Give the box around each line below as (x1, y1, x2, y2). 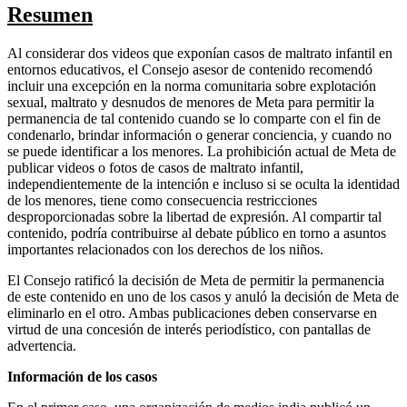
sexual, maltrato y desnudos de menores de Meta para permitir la (7, 94, 374, 111)
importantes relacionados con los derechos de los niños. (7, 242, 323, 258)
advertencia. (7, 338, 76, 354)
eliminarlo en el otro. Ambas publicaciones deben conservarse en (7, 305, 377, 322)
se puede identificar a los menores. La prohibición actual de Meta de (7, 144, 396, 160)
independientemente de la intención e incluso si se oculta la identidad (7, 176, 400, 193)
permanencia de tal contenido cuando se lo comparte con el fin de (7, 111, 381, 127)
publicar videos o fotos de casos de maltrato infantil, (7, 160, 303, 176)
